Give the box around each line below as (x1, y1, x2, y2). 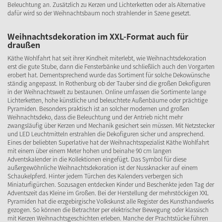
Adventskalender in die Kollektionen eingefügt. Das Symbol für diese (7, 155, 186, 164)
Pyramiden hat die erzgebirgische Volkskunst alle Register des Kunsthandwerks (7, 197, 214, 206)
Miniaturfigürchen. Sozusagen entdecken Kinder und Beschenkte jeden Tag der (7, 180, 214, 189)
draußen (7, 39, 40, 51)
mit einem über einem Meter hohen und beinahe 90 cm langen (7, 146, 171, 155)
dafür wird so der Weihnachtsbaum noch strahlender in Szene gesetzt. (7, 8, 191, 17)
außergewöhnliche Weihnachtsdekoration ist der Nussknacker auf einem (7, 163, 198, 172)
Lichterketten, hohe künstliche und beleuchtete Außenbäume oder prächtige (7, 96, 208, 105)
